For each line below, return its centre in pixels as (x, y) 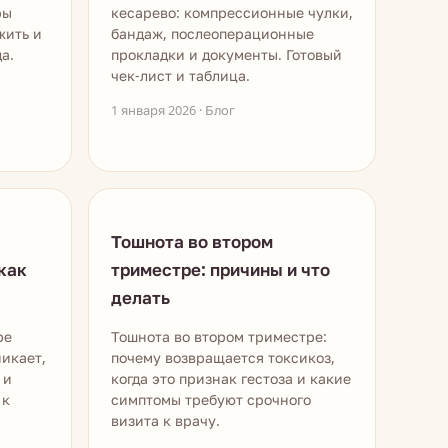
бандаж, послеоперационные (212, 33)
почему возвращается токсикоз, (223, 357)
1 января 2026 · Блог (173, 110)
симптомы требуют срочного (211, 399)
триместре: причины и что (220, 269)
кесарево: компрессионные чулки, (232, 12)
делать (140, 297)
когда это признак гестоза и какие (231, 378)
